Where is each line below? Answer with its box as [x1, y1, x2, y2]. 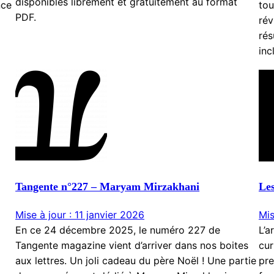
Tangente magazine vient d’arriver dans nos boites [15, 239, 249, 252]
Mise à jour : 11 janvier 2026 [15, 209, 145, 221]
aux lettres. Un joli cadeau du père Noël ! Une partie [15, 254, 257, 267]
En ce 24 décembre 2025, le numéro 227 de [15, 224, 221, 237]
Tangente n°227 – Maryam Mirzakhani [15, 180, 200, 193]
